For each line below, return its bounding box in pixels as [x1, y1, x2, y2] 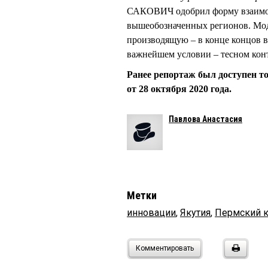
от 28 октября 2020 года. [127, 84, 232, 95]
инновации [127, 207, 176, 219]
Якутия [180, 207, 211, 219]
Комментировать [136, 244, 194, 253]
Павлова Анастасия [169, 114, 242, 124]
